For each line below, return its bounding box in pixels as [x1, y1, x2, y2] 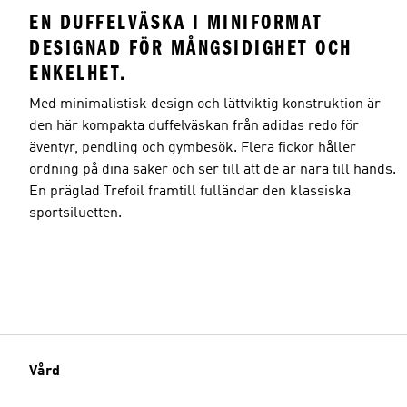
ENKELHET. [29, 60, 127, 85]
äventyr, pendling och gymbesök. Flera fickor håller [29, 140, 356, 155]
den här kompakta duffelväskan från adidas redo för [29, 118, 359, 134]
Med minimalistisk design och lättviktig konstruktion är [29, 96, 381, 112]
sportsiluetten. [29, 205, 122, 221]
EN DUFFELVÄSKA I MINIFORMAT [29, 9, 323, 35]
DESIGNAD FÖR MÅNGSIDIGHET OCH [29, 35, 352, 60]
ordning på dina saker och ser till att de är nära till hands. [29, 162, 396, 177]
